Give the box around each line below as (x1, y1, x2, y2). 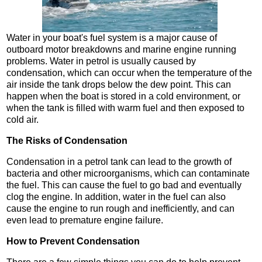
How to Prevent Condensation (6, 236, 140, 247)
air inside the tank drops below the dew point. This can (6, 80, 231, 90)
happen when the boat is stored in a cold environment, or (6, 91, 240, 102)
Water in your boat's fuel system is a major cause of (6, 33, 217, 43)
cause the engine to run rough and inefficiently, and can (6, 204, 235, 214)
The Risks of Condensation (6, 136, 127, 146)
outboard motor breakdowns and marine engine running (6, 44, 236, 55)
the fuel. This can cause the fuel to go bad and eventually (6, 180, 242, 191)
